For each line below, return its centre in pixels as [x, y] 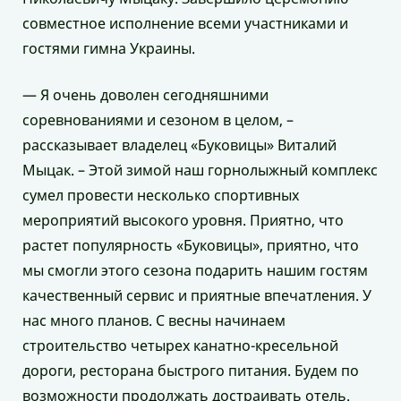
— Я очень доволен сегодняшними [145, 94]
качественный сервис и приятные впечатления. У [197, 295]
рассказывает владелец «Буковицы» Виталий [179, 145]
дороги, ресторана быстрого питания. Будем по [191, 370]
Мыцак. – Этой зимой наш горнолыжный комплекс [200, 170]
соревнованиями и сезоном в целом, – [158, 119]
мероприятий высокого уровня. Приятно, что [183, 220]
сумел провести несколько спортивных [161, 195]
